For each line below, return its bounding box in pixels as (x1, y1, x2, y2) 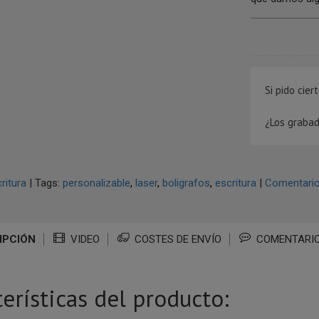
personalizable (62, 177, 130, 189)
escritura (214, 177, 256, 189)
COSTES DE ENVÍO (132, 233, 222, 246)
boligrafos (162, 177, 210, 189)
